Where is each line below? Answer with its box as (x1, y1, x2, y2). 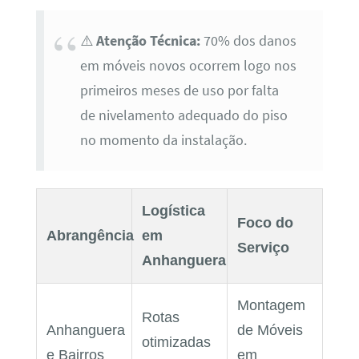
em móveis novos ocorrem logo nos (79, 56, 296, 75)
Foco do (236, 215, 293, 232)
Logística (141, 203, 205, 220)
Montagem (236, 297, 305, 314)
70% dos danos (200, 31, 296, 50)
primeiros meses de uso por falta (79, 81, 279, 99)
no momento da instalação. (79, 131, 247, 149)
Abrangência (46, 228, 134, 244)
